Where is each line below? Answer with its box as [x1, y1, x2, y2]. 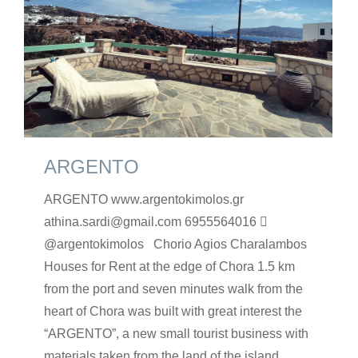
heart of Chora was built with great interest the [44, 304, 302, 319]
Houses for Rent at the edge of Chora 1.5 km [44, 260, 295, 274]
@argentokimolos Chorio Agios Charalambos [44, 237, 307, 252]
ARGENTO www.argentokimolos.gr [44, 193, 244, 207]
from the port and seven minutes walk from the [44, 282, 303, 296]
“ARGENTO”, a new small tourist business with [44, 327, 308, 341]
